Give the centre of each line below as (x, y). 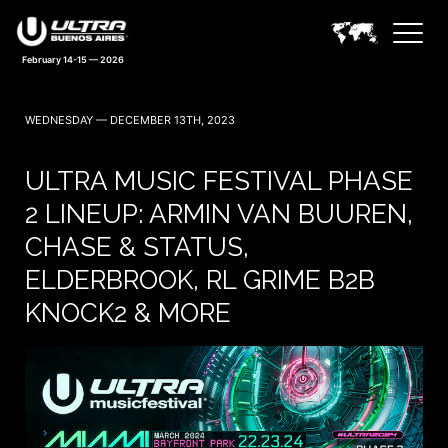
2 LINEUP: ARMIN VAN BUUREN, (219, 214)
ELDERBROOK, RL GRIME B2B (200, 280)
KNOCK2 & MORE (128, 313)
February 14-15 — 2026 (72, 60)
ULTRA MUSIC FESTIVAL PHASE (219, 181)
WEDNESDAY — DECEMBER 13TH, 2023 (130, 120)
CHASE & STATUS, (137, 247)
